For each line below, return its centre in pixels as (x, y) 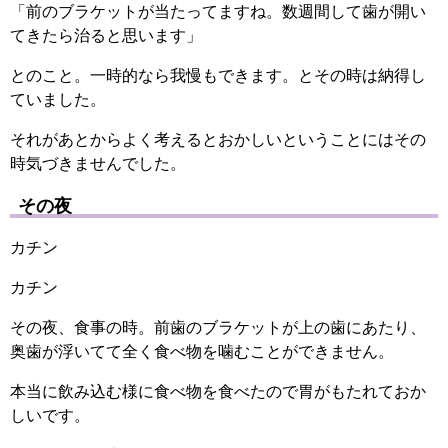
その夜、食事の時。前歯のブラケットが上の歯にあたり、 (218, 327)
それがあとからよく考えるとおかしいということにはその (218, 140)
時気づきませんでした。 (98, 164)
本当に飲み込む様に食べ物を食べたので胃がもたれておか (218, 391)
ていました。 (58, 100)
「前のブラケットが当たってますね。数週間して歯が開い (218, 12)
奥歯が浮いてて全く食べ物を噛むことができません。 (202, 351)
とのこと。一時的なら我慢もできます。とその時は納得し (218, 76)
